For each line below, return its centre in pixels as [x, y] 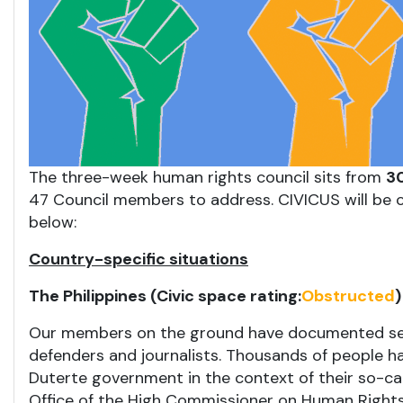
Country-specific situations [139, 259]
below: [53, 222]
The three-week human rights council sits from [207, 177]
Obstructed [348, 296]
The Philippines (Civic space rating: [165, 296]
